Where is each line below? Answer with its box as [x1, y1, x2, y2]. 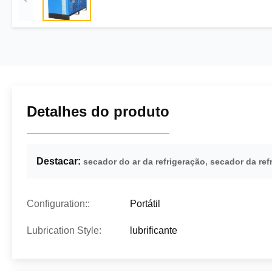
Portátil [130, 199, 160, 209]
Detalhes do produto [27, 103, 169, 120]
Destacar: [36, 156, 81, 166]
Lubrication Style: [27, 225, 101, 236]
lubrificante [130, 225, 177, 236]
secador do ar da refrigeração [83, 157, 205, 166]
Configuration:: [27, 199, 90, 209]
